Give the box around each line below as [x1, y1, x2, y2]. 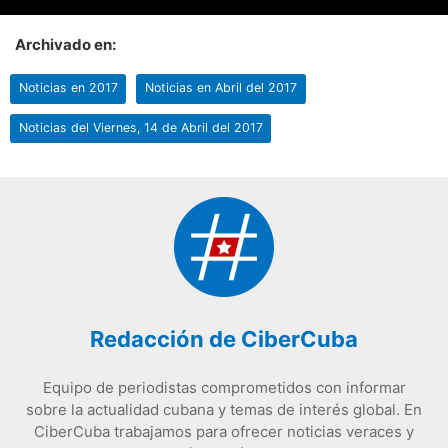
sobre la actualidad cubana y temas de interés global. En [26, 399, 422, 419]
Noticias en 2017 [18, 80, 118, 96]
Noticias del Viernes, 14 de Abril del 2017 [18, 119, 263, 135]
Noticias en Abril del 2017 [145, 80, 298, 96]
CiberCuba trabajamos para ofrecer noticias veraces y [34, 421, 414, 441]
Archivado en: [15, 35, 116, 55]
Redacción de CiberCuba [90, 325, 358, 352]
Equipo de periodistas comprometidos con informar [42, 377, 406, 397]
